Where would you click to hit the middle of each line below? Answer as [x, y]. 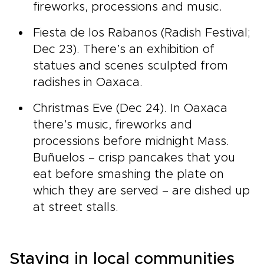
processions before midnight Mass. [131, 141]
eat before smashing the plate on [128, 174]
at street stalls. [76, 207]
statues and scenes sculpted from [131, 66]
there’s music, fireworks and [113, 125]
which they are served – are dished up [141, 191]
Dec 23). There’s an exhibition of [124, 49]
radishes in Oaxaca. [88, 82]
